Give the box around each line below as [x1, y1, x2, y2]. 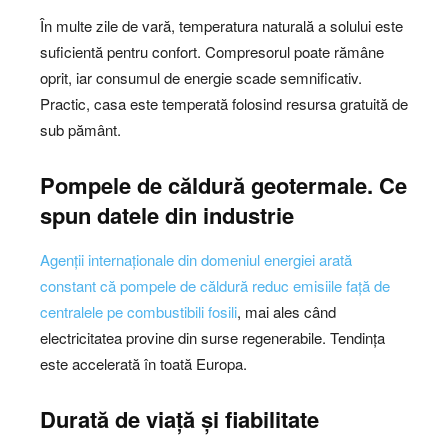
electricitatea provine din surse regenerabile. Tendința [40, 326, 385, 348]
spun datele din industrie [40, 198, 294, 231]
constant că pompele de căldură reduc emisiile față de [40, 274, 390, 296]
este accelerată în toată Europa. [40, 352, 247, 374]
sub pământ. [40, 118, 121, 140]
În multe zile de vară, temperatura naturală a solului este [40, 14, 403, 36]
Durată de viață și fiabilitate [40, 402, 319, 435]
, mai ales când [237, 300, 336, 322]
